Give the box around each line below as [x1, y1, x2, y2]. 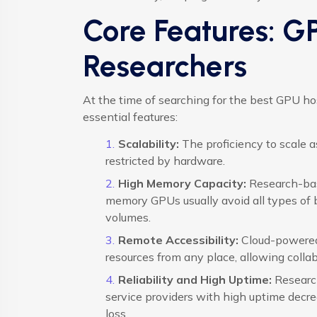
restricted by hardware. [105, 154, 225, 168]
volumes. [105, 210, 151, 225]
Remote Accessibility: [117, 233, 238, 248]
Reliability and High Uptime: [117, 272, 272, 287]
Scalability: [117, 137, 179, 151]
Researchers [83, 48, 247, 85]
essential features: [83, 110, 178, 125]
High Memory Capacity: [117, 176, 246, 191]
